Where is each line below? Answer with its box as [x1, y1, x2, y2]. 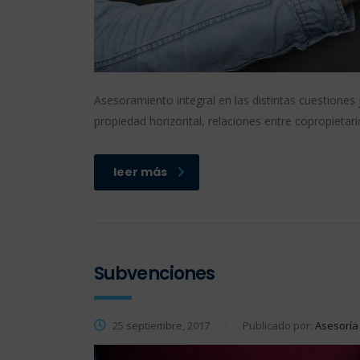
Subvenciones [94, 260, 215, 286]
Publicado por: [243, 317, 315, 333]
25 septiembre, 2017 [110, 317, 210, 333]
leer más [113, 163, 167, 180]
